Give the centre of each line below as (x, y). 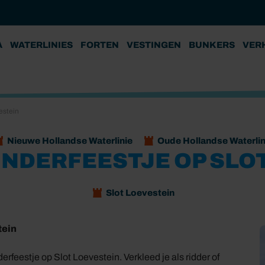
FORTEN (100, 45)
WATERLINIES (41, 45)
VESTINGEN (154, 45)
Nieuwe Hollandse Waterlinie (70, 141)
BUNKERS (212, 45)
